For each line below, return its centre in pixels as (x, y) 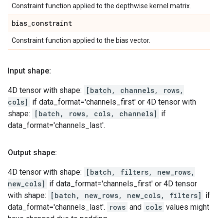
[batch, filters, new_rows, (140, 172)
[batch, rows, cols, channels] (96, 114)
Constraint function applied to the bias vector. (81, 40)
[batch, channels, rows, (135, 90)
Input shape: (29, 71)
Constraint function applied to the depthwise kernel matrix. (101, 6)
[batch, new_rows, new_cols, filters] (126, 195)
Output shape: (32, 153)
